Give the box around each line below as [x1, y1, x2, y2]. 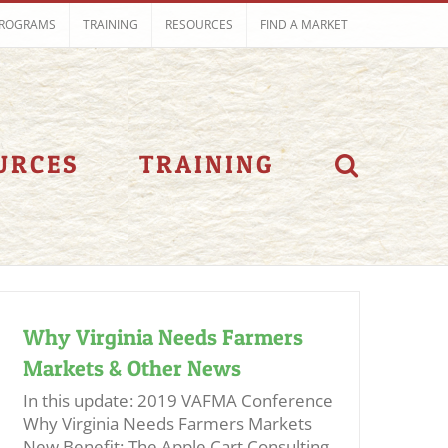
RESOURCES [165, 16, 233, 33]
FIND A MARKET [260, 16, 348, 33]
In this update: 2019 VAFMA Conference [23, 389, 333, 412]
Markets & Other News [23, 355, 241, 381]
